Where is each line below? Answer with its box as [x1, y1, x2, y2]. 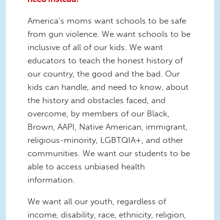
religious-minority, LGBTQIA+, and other [27, 135, 183, 145]
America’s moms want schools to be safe [27, 15, 186, 26]
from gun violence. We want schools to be [27, 28, 191, 39]
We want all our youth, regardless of [27, 196, 166, 206]
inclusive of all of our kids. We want [27, 42, 163, 52]
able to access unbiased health [27, 161, 145, 171]
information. [27, 174, 77, 185]
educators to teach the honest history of [27, 55, 183, 65]
